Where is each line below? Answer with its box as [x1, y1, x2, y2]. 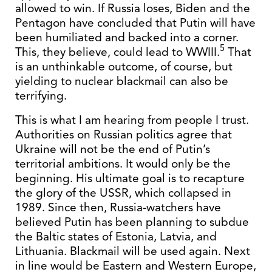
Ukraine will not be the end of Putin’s [15, 141, 210, 157]
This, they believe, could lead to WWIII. [15, 44, 220, 59]
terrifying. [15, 88, 67, 103]
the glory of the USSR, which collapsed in [15, 185, 231, 200]
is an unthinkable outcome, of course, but [15, 59, 233, 74]
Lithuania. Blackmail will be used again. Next [15, 243, 250, 259]
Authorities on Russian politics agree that [15, 127, 232, 142]
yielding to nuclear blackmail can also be [15, 73, 228, 89]
